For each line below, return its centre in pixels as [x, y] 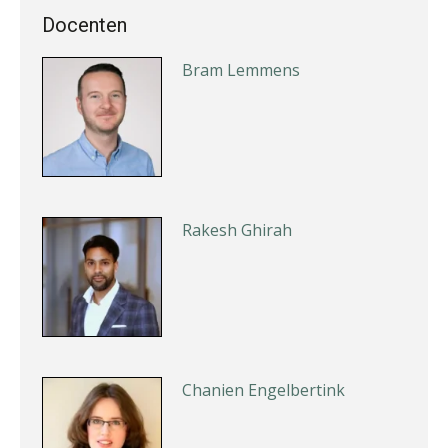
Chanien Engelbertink [263, 389]
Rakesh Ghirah [237, 229]
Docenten [84, 24]
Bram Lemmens [241, 69]
